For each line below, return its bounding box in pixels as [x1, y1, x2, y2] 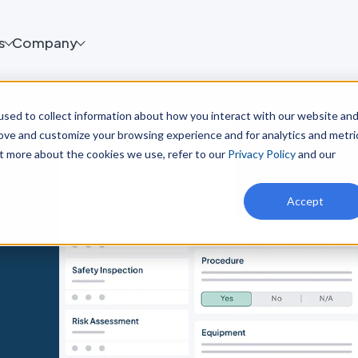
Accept [287, 193, 324, 208]
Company [12, 34, 78, 51]
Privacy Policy [227, 146, 296, 161]
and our [295, 146, 336, 161]
